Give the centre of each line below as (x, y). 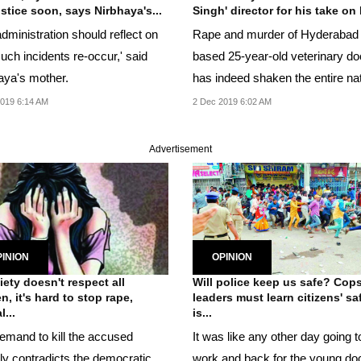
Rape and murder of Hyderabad (276, 35)
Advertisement (180, 149)
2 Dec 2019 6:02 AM (232, 102)
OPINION (232, 257)
